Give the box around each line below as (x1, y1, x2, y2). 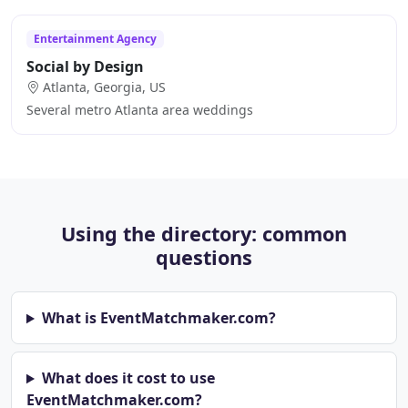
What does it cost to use (41, 368, 215, 389)
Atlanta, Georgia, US (43, 78, 166, 97)
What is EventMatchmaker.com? (41, 308, 276, 329)
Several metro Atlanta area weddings (26, 101, 253, 119)
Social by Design (26, 56, 144, 77)
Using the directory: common (61, 220, 347, 248)
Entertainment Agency (33, 31, 157, 47)
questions (156, 244, 252, 271)
